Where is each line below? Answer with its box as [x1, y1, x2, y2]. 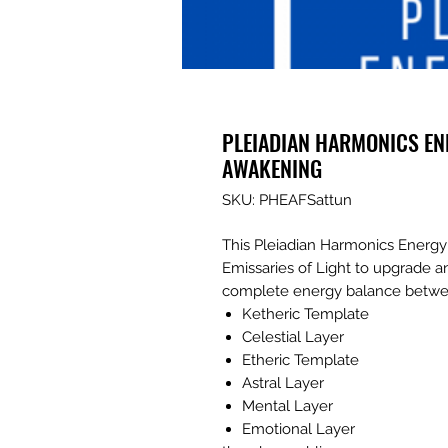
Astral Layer [242, 374, 324, 393]
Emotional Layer [242, 420, 355, 439]
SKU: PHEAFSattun [222, 191, 352, 210]
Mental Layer [242, 397, 333, 416]
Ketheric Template [242, 305, 369, 324]
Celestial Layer [242, 328, 344, 347]
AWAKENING [222, 152, 322, 185]
